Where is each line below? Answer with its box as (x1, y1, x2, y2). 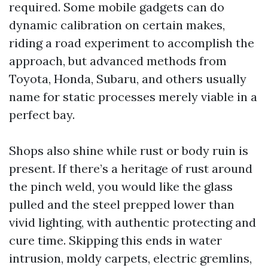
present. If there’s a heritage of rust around (9, 161, 252, 176)
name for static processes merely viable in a (9, 89, 257, 104)
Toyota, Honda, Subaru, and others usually (9, 71, 246, 86)
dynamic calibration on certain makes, (9, 17, 225, 32)
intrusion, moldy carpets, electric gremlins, (9, 251, 252, 266)
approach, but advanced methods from (9, 53, 227, 68)
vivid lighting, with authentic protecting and (9, 215, 256, 230)
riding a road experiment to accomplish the (9, 35, 254, 50)
